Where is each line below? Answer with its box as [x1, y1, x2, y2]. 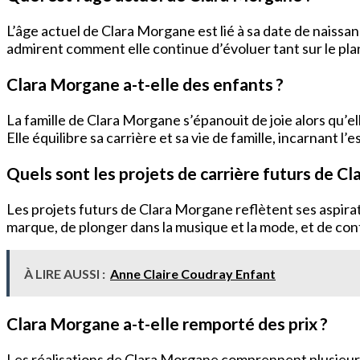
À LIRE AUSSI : [24, 265, 105, 281]
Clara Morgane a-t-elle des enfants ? [6, 73, 284, 94]
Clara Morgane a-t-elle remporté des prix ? [6, 313, 328, 333]
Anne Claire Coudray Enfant [110, 265, 276, 281]
